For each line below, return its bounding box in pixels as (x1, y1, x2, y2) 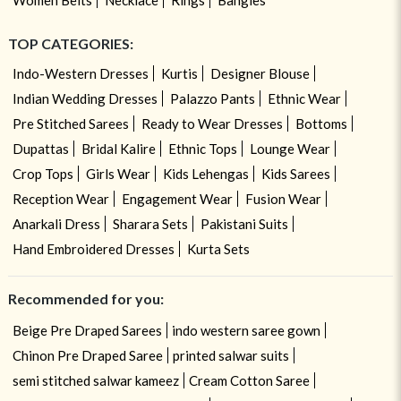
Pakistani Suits (200, 215, 288, 232)
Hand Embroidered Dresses (12, 240, 175, 257)
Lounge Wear (249, 140, 330, 157)
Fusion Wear (244, 190, 321, 207)
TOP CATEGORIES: (7, 34, 133, 52)
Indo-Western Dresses (12, 64, 149, 81)
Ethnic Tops (167, 140, 237, 157)
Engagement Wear (121, 190, 233, 207)
